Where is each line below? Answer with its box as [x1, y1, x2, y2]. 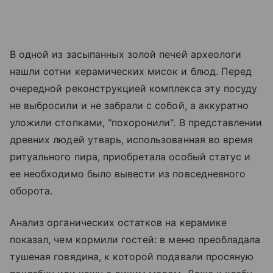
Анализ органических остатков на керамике [10, 216, 227, 229]
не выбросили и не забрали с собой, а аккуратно [10, 99, 249, 112]
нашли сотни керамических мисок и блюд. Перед [10, 65, 252, 78]
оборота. [10, 185, 53, 197]
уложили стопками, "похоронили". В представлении [10, 116, 263, 129]
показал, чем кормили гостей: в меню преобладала [10, 233, 261, 246]
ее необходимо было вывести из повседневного [10, 168, 246, 180]
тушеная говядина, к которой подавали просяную [10, 250, 254, 263]
